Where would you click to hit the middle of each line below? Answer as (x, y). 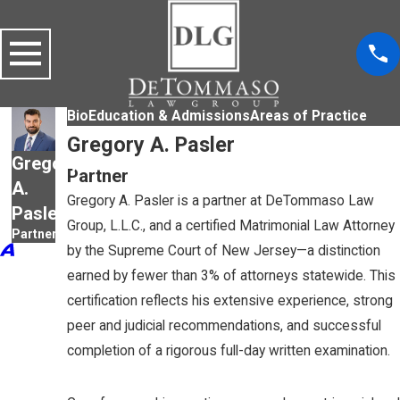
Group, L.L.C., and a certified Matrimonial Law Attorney (231, 226)
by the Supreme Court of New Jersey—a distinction (224, 251)
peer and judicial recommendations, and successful (224, 326)
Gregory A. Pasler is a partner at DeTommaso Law (221, 201)
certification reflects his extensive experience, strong (230, 301)
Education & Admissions (169, 117)
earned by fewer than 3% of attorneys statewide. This (231, 276)
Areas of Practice (308, 117)
